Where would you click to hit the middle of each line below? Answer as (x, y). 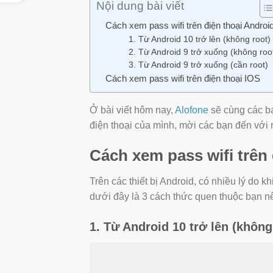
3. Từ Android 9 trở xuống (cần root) (198, 65)
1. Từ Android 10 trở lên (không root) (199, 40)
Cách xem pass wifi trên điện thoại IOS (183, 79)
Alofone (192, 110)
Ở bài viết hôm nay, (132, 110)
